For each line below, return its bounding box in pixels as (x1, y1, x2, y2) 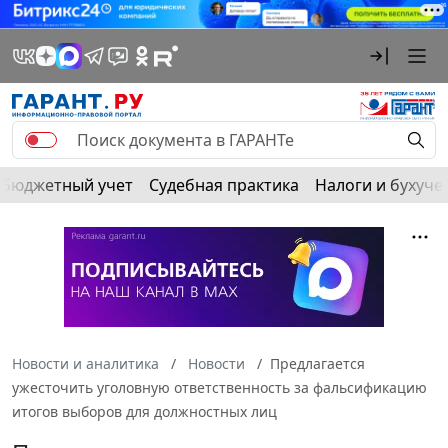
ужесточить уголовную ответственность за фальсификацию (12, 377, 427, 397)
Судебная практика (149, 173, 299, 196)
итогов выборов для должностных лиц (12, 401, 277, 421)
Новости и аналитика (12, 353, 159, 373)
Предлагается (270, 353, 365, 373)
